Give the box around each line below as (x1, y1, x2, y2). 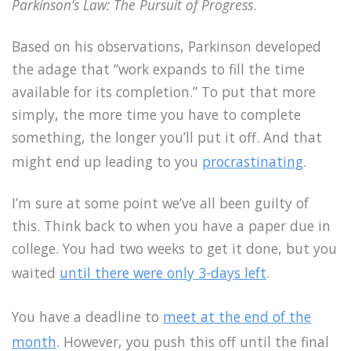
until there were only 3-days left (60, 263, 266, 283)
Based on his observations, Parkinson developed (12, 36, 321, 56)
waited (12, 263, 60, 283)
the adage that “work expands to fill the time (12, 59, 305, 78)
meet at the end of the (163, 307, 311, 327)
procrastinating (202, 151, 303, 171)
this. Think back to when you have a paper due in (12, 216, 331, 236)
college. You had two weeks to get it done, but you (12, 239, 337, 259)
